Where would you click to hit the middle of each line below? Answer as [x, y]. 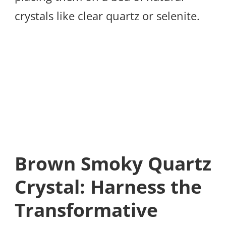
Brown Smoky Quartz [113, 163]
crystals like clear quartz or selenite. [107, 16]
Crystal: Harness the [108, 186]
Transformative [86, 210]
